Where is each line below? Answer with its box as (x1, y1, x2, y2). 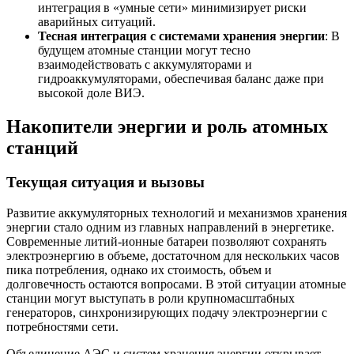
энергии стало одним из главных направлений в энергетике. (6, 220, 334, 235)
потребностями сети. (6, 320, 119, 334)
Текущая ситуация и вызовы (6, 174, 205, 191)
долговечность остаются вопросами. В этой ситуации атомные (6, 277, 346, 292)
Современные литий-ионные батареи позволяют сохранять (6, 235, 326, 249)
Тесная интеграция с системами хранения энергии (38, 28, 325, 43)
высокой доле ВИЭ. (38, 85, 145, 100)
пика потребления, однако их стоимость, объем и (6, 263, 272, 277)
